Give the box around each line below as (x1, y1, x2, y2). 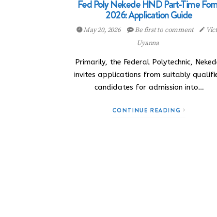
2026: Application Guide (106, 8, 192, 22)
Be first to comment (133, 26, 195, 34)
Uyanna (137, 39, 159, 47)
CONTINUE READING (112, 106, 183, 114)
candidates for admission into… (94, 83, 204, 92)
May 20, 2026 (82, 26, 122, 34)
